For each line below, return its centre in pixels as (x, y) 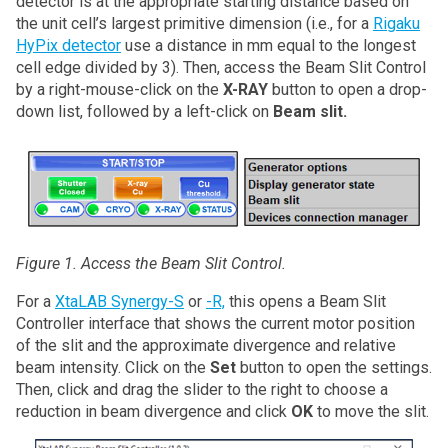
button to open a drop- (347, 89)
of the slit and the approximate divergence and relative (206, 346)
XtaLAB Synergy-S (119, 302)
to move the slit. (371, 412)
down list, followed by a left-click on (144, 111)
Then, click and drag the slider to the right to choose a (202, 390)
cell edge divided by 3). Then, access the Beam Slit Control (221, 67)
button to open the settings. (334, 368)
